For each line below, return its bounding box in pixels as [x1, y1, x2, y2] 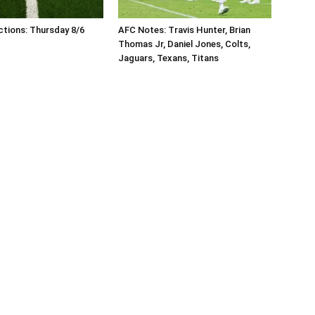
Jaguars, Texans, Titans [118, 53, 219, 64]
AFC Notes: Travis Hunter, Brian [118, 25, 250, 36]
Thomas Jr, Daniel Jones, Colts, [118, 39, 250, 50]
